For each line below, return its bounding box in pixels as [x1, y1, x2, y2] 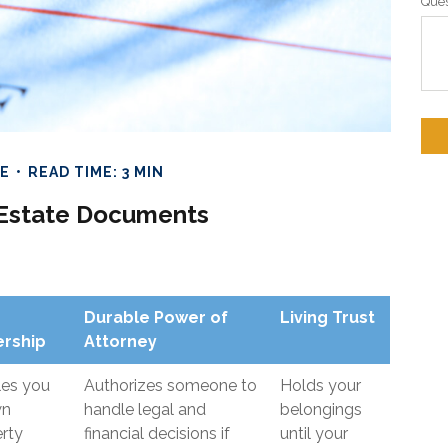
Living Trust [280, 308, 375, 327]
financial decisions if [84, 424, 230, 443]
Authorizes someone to [84, 376, 257, 395]
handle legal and [84, 400, 206, 419]
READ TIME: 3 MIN [28, 164, 165, 180]
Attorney [84, 332, 157, 351]
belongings [280, 400, 362, 419]
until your [280, 424, 348, 443]
